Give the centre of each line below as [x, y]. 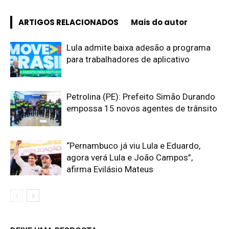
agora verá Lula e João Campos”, [130, 157]
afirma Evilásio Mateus [110, 169]
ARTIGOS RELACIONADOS [68, 22]
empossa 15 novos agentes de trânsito [142, 108]
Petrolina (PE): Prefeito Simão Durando [141, 97]
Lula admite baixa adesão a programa [139, 48]
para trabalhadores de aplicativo [128, 59]
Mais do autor [159, 22]
